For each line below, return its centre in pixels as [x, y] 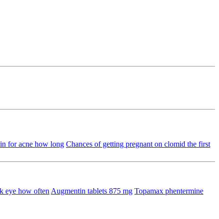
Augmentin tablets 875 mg [92, 191]
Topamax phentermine [169, 191]
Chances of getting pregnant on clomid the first [138, 144]
